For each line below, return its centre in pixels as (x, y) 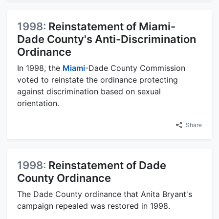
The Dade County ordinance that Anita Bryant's (105, 194)
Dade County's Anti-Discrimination (107, 39)
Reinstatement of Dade (107, 165)
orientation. (38, 103)
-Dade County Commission (135, 68)
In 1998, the (40, 68)
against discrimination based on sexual (89, 91)
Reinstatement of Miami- (112, 26)
